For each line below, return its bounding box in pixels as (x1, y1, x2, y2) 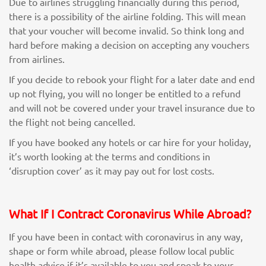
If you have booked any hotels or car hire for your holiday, (9, 136, 251, 148)
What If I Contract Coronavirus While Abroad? (9, 206, 251, 221)
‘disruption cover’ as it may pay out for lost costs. (9, 164, 214, 176)
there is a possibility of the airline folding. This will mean (9, 10, 246, 22)
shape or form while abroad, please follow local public (9, 245, 234, 256)
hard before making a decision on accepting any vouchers (9, 39, 249, 50)
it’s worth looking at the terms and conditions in (9, 150, 210, 162)
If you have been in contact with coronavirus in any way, (9, 230, 243, 242)
